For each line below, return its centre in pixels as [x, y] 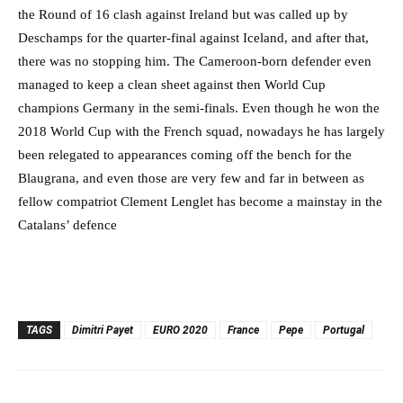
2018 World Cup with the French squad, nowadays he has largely [201, 132]
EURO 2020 [180, 331]
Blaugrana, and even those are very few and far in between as [191, 179]
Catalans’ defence [67, 225]
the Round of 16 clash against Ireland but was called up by [183, 15]
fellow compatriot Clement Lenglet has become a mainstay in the [200, 202]
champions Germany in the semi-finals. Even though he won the [199, 108]
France [243, 331]
